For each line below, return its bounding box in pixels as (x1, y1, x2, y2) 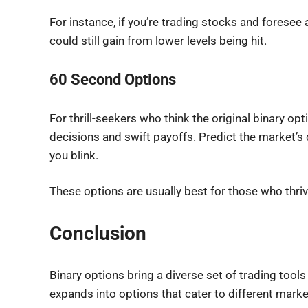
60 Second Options (49, 71, 176, 88)
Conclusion (49, 221, 146, 245)
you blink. (49, 148, 98, 162)
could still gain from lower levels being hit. (49, 33, 267, 47)
